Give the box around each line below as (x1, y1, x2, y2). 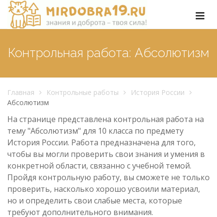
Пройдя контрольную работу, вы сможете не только (7, 171, 210, 183)
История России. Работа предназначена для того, (7, 137, 196, 148)
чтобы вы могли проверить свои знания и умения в (7, 148, 205, 159)
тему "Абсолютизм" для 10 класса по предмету (7, 125, 184, 136)
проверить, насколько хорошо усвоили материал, (7, 183, 200, 194)
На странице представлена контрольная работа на (7, 113, 204, 124)
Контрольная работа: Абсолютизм (8, 46, 209, 60)
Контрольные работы (46, 88, 119, 97)
